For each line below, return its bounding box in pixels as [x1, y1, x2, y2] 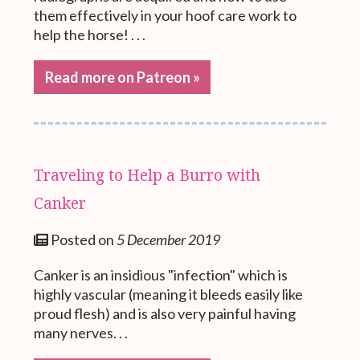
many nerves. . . [34, 324, 129, 342]
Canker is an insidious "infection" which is [34, 266, 288, 284]
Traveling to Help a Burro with [34, 163, 261, 186]
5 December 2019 [117, 231, 221, 249]
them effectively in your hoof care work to [34, 6, 297, 24]
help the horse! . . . [34, 25, 146, 43]
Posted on [48, 231, 117, 249]
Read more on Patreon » [44, 67, 200, 86]
